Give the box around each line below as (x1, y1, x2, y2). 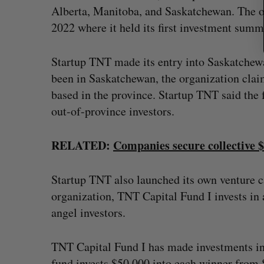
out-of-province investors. (51, 103, 174, 119)
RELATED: (51, 137, 113, 154)
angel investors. (51, 204, 126, 220)
